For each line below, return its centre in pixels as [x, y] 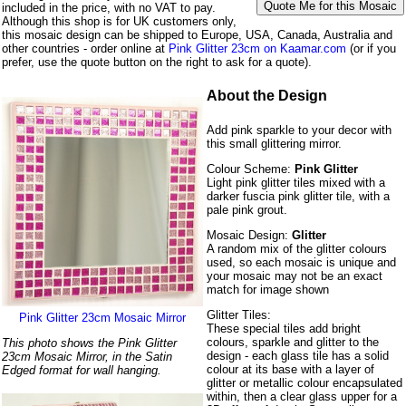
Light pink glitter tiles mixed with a [296, 183]
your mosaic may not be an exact [295, 276]
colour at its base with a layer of [291, 370]
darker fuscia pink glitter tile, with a [299, 197]
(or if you [371, 48]
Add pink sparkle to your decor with [300, 130]
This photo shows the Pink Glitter [89, 343]
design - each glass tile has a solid [298, 356]
